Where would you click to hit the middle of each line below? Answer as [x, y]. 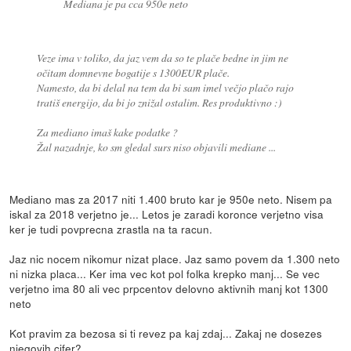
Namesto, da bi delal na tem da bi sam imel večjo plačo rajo [165, 87]
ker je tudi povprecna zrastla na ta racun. [111, 229]
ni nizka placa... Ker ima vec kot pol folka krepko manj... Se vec [165, 274]
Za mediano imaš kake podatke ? [107, 132]
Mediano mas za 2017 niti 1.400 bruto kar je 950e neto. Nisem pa [171, 199]
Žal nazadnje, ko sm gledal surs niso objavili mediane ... [156, 147]
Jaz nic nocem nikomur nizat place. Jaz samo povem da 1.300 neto [175, 259]
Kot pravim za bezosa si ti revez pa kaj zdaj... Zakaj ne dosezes [166, 333]
